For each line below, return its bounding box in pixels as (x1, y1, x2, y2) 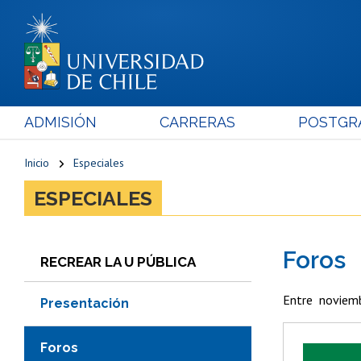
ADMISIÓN (24, 113, 97, 131)
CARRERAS (159, 113, 235, 131)
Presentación (40, 295, 129, 311)
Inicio (24, 155, 49, 170)
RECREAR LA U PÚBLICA (40, 253, 196, 270)
